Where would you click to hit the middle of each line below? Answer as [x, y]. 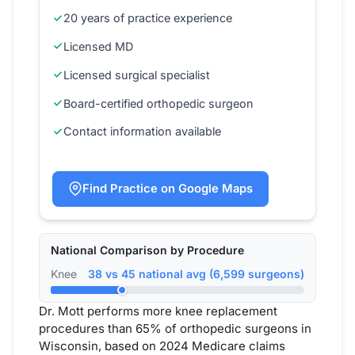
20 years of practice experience [148, 18]
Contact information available [142, 132]
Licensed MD [98, 46]
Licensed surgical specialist [137, 74]
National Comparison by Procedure [147, 250]
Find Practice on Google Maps [168, 188]
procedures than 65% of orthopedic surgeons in [175, 329]
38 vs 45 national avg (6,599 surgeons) [196, 274]
